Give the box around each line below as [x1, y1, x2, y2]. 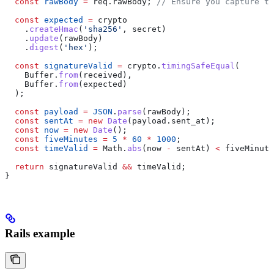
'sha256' [83, 24, 122, 34]
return [5, 161, 44, 171]
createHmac [29, 24, 78, 34]
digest [29, 42, 59, 52]
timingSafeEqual [161, 61, 235, 70]
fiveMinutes [39, 134, 98, 144]
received [83, 70, 122, 80]
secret [132, 24, 161, 34]
